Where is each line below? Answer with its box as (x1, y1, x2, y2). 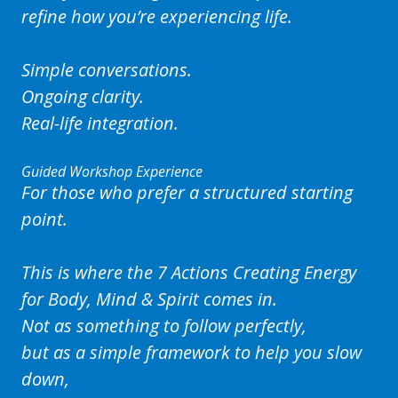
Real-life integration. (21, 111, 179, 136)
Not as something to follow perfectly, (21, 314, 306, 338)
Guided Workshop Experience (21, 162, 203, 182)
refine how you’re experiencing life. (21, 4, 292, 29)
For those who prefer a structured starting (21, 180, 353, 205)
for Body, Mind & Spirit (21, 287, 199, 312)
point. (21, 207, 68, 232)
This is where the (21, 260, 157, 285)
